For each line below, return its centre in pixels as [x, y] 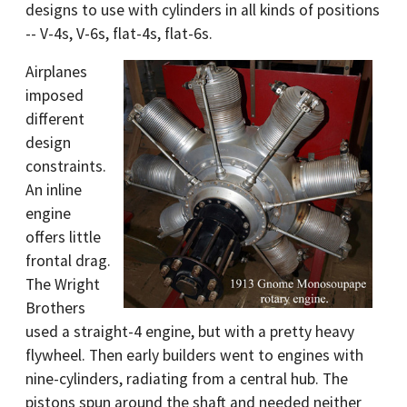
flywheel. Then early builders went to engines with [194, 356]
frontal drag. [68, 261]
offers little [63, 238]
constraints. [66, 167]
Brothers [55, 308]
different [55, 119]
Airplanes [56, 72]
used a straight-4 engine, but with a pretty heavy [190, 332]
